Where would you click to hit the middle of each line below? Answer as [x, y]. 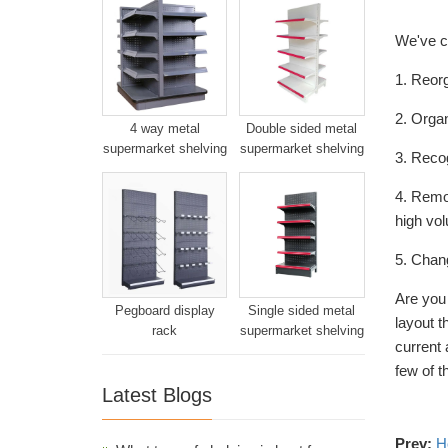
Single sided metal [302, 310]
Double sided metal [302, 129]
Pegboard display [164, 310]
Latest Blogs [157, 394]
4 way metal [164, 129]
